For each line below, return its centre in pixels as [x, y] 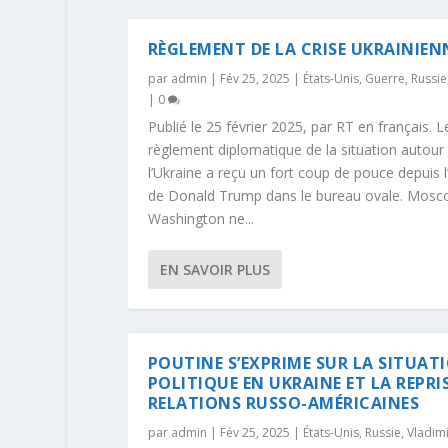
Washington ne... [200, 218]
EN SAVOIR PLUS [214, 269]
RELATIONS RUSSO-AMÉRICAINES [283, 402]
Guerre [384, 78]
